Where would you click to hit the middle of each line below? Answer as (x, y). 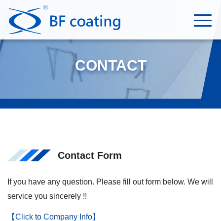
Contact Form (90, 155)
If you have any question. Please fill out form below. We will (110, 182)
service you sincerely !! (47, 196)
